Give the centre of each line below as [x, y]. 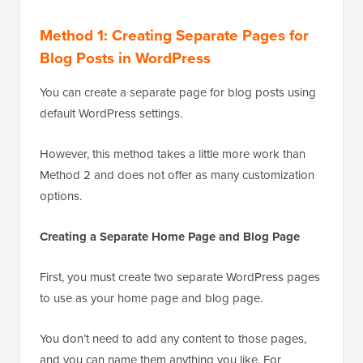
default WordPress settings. [111, 114]
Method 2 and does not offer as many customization [177, 175]
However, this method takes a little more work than [173, 154]
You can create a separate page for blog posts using [178, 93]
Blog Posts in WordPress [125, 58]
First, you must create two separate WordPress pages [180, 278]
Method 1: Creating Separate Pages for [174, 35]
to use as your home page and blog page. [151, 299]
